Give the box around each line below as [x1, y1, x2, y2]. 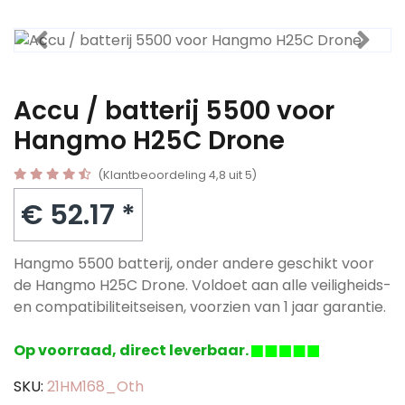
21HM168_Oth [47, 375, 144, 397]
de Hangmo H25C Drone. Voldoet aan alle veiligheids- [14, 274, 391, 296]
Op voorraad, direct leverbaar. [14, 339, 251, 361]
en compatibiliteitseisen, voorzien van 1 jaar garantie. [14, 296, 386, 317]
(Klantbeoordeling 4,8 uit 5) [98, 166, 257, 183]
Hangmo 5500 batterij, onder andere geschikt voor [14, 252, 374, 274]
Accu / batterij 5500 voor [14, 92, 334, 128]
